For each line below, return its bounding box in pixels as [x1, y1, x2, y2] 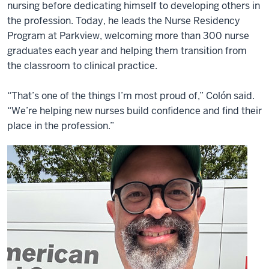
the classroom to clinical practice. [7, 59, 157, 72]
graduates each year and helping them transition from [7, 44, 247, 57]
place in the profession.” [7, 119, 114, 132]
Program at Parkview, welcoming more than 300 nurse [7, 29, 249, 42]
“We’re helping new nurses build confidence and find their [7, 104, 262, 117]
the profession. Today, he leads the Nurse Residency [7, 14, 240, 27]
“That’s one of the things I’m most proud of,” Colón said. [7, 89, 255, 102]
